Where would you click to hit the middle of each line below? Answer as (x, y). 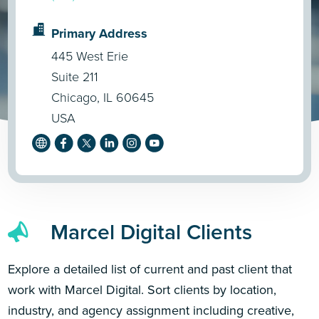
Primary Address (100, 33)
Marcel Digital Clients (152, 232)
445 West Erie (90, 56)
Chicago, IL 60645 (103, 97)
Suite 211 (75, 77)
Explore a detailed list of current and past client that (150, 269)
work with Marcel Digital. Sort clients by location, (142, 289)
